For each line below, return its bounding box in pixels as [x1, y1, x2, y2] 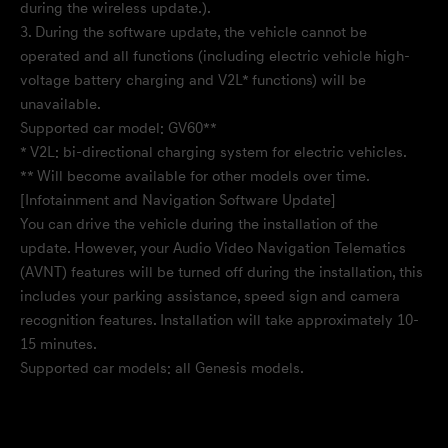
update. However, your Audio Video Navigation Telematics [20, 235, 406, 262]
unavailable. [20, 91, 101, 118]
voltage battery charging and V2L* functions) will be [20, 67, 366, 94]
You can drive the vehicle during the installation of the [20, 211, 378, 238]
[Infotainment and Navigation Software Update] [20, 187, 336, 214]
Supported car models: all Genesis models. [20, 355, 304, 382]
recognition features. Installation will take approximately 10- [20, 307, 419, 334]
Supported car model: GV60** [20, 115, 217, 142]
